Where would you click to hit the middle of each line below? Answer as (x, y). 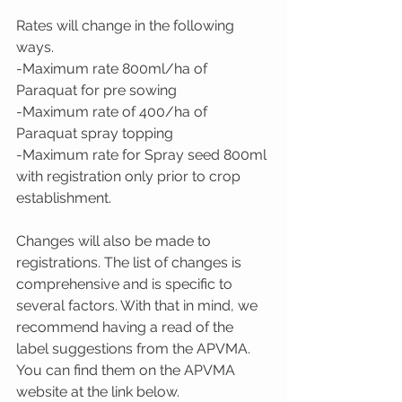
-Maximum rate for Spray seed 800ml (143, 155)
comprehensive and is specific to (126, 284)
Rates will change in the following (127, 26)
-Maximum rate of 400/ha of (114, 112)
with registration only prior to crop (130, 177)
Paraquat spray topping (95, 134)
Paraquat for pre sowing (96, 91)
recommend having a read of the (127, 328)
